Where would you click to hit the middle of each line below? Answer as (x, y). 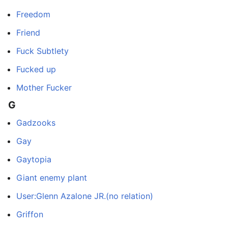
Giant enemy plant (52, 177)
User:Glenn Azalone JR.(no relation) (85, 196)
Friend (28, 32)
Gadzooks (36, 122)
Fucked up (36, 69)
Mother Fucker (44, 87)
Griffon (30, 214)
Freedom (33, 14)
